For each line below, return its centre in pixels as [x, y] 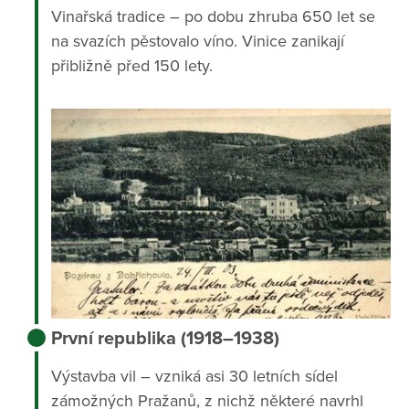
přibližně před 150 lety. [131, 65]
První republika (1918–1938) [165, 339]
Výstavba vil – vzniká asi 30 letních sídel [194, 376]
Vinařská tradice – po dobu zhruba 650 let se [213, 16]
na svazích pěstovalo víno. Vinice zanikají [197, 41]
